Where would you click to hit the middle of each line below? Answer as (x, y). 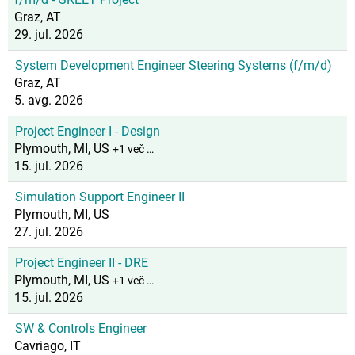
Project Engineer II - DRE (82, 263)
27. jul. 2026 (49, 232)
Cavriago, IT (48, 346)
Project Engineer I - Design (88, 131)
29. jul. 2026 (49, 34)
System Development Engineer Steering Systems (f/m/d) (174, 65)
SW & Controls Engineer (81, 328)
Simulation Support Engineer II (100, 197)
